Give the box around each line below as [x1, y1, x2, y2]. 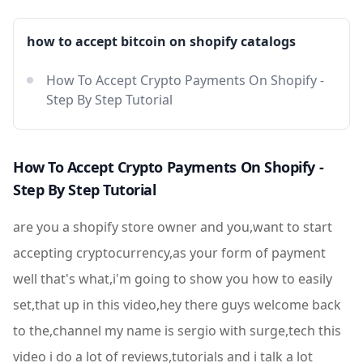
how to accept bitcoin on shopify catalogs [27, 32, 296, 50]
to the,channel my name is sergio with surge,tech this [13, 322, 341, 340]
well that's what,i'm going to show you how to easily [13, 270, 332, 288]
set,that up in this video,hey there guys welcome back [13, 296, 341, 314]
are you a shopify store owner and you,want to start [13, 218, 332, 236]
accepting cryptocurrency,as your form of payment [13, 244, 326, 262]
